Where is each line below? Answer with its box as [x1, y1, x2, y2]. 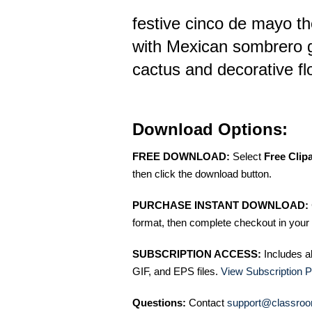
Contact [186, 297, 227, 309]
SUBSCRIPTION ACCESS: [132, 248, 261, 260]
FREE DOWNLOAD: [132, 150, 230, 162]
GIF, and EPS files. [132, 265, 221, 277]
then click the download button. [132, 168, 272, 180]
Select [230, 150, 264, 162]
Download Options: [132, 120, 288, 139]
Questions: [132, 297, 186, 309]
